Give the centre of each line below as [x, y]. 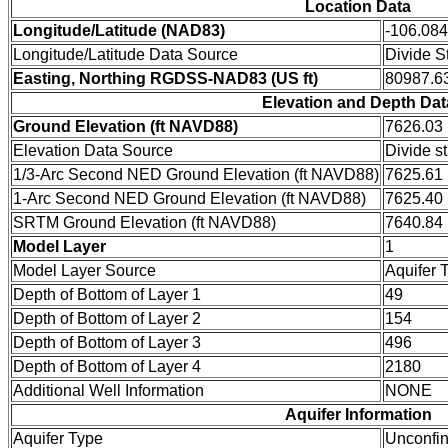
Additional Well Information [108, 390]
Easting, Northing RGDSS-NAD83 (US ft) [165, 78]
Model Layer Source [84, 270]
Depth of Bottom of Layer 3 [107, 342]
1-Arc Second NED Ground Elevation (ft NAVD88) [189, 198]
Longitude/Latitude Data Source [125, 54]
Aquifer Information [358, 414]
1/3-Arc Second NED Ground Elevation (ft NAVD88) [196, 174]
